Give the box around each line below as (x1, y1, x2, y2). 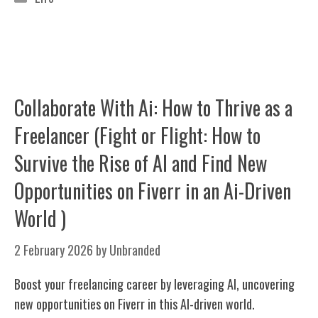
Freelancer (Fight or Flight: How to (14, 120, 261, 150)
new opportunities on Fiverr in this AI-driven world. (14, 294, 255, 313)
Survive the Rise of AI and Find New (14, 148, 267, 177)
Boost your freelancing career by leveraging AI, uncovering (14, 274, 295, 293)
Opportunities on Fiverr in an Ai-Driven (14, 175, 291, 205)
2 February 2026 (14, 240, 93, 259)
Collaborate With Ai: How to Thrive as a (14, 92, 292, 122)
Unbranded (109, 240, 160, 259)
